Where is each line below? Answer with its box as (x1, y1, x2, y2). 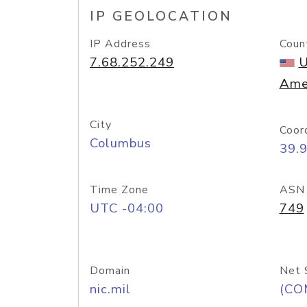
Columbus (90, 134, 151, 152)
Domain (90, 263, 130, 278)
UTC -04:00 (90, 199, 164, 217)
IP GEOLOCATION (90, 8, 232, 25)
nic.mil (90, 280, 131, 298)
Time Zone (90, 182, 149, 197)
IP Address (90, 36, 151, 51)
